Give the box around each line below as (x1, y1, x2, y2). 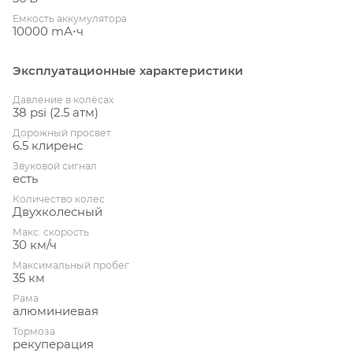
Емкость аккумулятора (13, 12, 127, 24)
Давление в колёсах (13, 93, 113, 106)
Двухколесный (13, 203, 102, 219)
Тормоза (13, 325, 55, 337)
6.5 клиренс (13, 137, 83, 153)
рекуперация (13, 336, 94, 351)
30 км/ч (13, 236, 57, 252)
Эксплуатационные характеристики (13, 62, 243, 78)
